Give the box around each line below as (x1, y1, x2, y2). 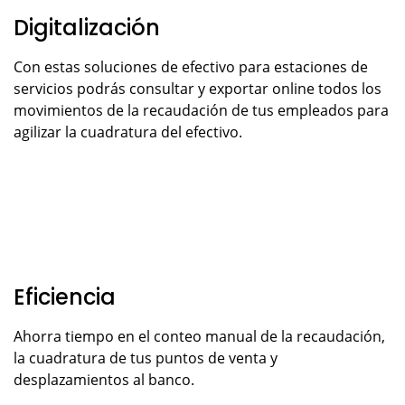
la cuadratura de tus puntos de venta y (14, 347, 278, 368)
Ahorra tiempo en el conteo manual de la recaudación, (14, 325, 385, 346)
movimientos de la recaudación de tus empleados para (14, 99, 389, 120)
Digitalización (14, 12, 160, 42)
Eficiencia (14, 281, 116, 312)
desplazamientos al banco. (14, 369, 194, 390)
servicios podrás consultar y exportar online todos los (14, 78, 381, 99)
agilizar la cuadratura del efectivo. (14, 121, 242, 142)
